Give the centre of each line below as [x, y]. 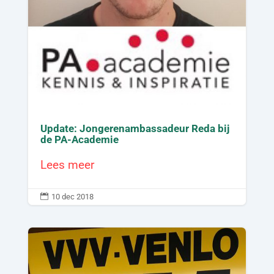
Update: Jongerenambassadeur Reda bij [135, 129]
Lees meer [67, 165]
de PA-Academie [79, 140]
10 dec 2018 [72, 197]
